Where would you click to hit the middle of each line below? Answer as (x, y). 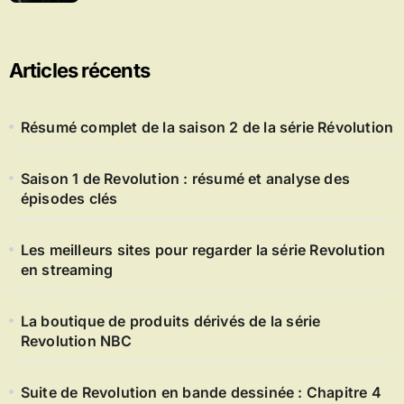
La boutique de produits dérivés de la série (170, 321)
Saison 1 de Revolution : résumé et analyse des (185, 178)
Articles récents (79, 70)
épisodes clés (69, 198)
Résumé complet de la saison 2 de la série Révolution (207, 127)
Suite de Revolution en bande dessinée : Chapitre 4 (201, 392)
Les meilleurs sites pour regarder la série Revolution (203, 249)
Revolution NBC (76, 340)
